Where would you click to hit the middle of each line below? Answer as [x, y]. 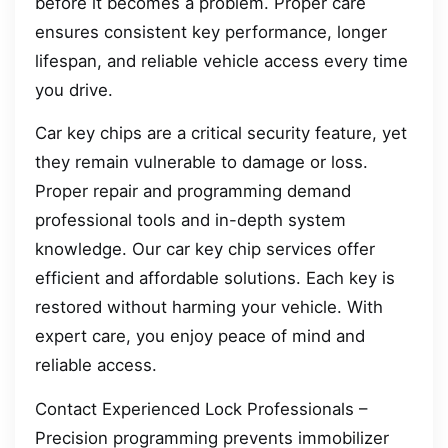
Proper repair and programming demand [193, 191]
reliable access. [96, 365]
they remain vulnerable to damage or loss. [201, 162]
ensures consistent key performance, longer [211, 31]
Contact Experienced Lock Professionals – [201, 408]
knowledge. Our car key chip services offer [205, 249]
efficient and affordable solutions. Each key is [215, 278]
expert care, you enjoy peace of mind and [200, 336]
